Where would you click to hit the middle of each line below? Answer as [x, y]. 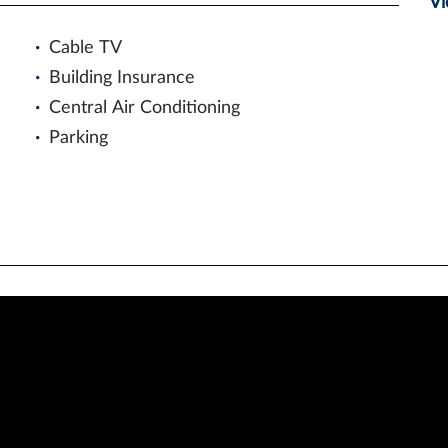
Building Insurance [121, 78]
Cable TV [85, 48]
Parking [78, 138]
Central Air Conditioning [144, 108]
